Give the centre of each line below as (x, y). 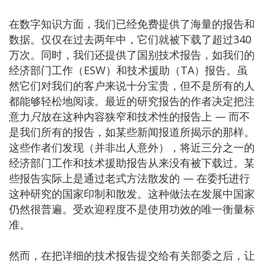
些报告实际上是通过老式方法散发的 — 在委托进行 (129, 178)
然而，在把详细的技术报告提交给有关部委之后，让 (132, 255)
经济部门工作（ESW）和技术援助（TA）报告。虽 (128, 70)
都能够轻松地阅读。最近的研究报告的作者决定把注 (132, 101)
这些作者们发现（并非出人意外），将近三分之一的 (132, 147)
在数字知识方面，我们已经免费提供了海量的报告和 (132, 23)
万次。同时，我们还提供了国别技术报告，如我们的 (132, 54)
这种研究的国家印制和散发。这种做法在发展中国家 (132, 193)
